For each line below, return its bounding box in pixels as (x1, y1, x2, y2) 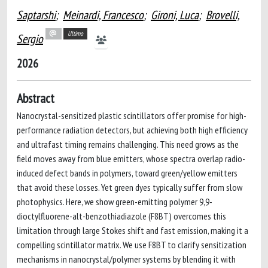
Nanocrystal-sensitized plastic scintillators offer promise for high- (17, 109, 246, 121)
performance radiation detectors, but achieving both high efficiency (17, 124, 248, 136)
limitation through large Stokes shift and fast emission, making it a (17, 224, 248, 236)
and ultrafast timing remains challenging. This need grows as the (17, 138, 239, 150)
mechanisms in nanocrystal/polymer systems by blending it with (17, 253, 236, 265)
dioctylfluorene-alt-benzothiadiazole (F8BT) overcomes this (17, 210, 226, 222)
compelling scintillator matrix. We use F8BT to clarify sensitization (17, 239, 246, 251)
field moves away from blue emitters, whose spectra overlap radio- (17, 153, 245, 165)
